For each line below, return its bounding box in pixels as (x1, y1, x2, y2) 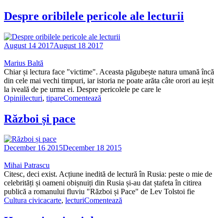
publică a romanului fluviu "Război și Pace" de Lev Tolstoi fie (4, 187, 197, 196)
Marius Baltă (4, 58, 43, 67)
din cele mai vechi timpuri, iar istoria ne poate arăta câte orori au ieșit (4, 76, 214, 85)
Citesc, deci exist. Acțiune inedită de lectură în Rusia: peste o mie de (4, 170, 212, 179)
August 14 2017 (4, 41, 54, 50)
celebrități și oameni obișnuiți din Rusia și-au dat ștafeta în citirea (4, 179, 201, 187)
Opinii (4, 93, 23, 102)
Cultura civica (4, 196, 47, 205)
